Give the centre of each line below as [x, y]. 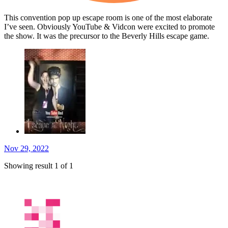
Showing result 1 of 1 [39, 166]
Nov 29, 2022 [26, 149]
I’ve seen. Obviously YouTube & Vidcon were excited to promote [109, 27]
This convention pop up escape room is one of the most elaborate [108, 18]
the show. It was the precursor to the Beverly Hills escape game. [107, 36]
